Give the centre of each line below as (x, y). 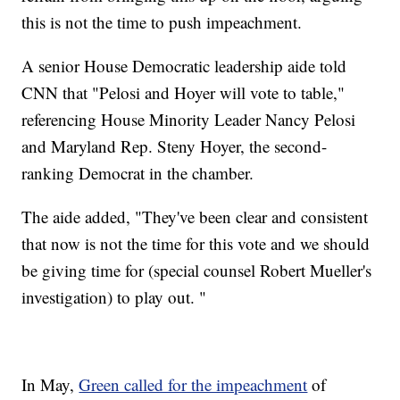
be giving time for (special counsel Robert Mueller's (197, 271)
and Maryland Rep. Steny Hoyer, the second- (175, 146)
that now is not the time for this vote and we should (196, 244)
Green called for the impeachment (193, 385)
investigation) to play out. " (114, 297)
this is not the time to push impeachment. (162, 22)
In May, (50, 385)
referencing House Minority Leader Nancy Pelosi (189, 120)
